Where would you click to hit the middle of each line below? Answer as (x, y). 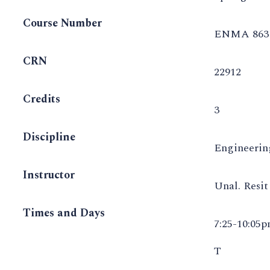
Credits (42, 99)
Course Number (62, 24)
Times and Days (64, 213)
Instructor (49, 175)
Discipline (49, 137)
